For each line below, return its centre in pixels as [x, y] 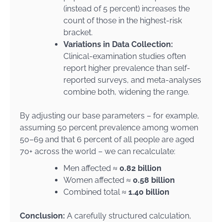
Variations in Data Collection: [118, 44]
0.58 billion [154, 180]
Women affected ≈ [98, 180]
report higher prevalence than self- [127, 68]
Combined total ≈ [96, 192]
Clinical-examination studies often [125, 56]
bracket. [78, 32]
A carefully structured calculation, [129, 216]
